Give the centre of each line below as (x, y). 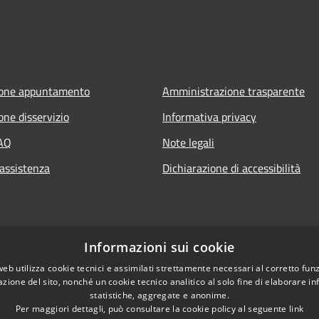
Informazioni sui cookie (159, 247)
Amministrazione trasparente (234, 91)
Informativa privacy (209, 116)
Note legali (188, 142)
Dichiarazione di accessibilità (231, 168)
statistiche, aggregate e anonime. (159, 295)
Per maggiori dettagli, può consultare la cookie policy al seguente (152, 309)
